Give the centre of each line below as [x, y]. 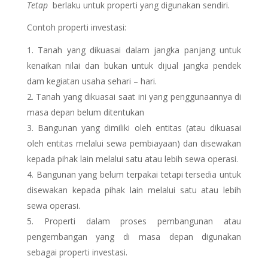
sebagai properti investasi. [77, 252]
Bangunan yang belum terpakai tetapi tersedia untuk [139, 174]
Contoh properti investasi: [76, 27]
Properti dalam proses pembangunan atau [143, 221]
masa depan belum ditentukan [85, 112]
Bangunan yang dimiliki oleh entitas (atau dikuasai [140, 128]
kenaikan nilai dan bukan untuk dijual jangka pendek [134, 66]
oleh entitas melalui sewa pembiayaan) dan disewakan [134, 143]
